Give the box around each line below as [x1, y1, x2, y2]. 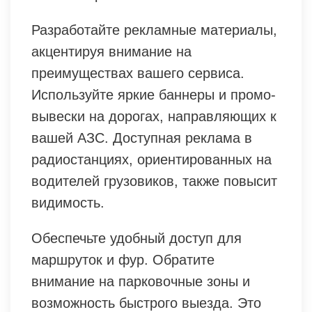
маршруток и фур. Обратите [31, 251, 214, 267]
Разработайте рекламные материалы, [31, 22, 277, 38]
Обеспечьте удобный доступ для [31, 230, 242, 246]
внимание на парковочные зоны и [31, 273, 250, 289]
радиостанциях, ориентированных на [31, 151, 272, 167]
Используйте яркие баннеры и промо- [31, 86, 276, 102]
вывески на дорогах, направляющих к [31, 108, 276, 124]
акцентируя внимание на [31, 43, 192, 59]
